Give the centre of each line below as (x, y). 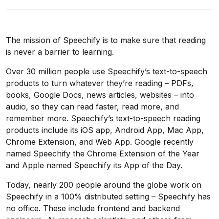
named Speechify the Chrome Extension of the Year (103, 153)
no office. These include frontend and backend (93, 208)
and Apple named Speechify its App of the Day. (94, 165)
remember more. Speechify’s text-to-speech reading (103, 118)
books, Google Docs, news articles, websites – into (100, 95)
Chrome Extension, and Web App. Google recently (100, 142)
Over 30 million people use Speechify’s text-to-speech (107, 71)
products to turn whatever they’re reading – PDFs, (100, 83)
